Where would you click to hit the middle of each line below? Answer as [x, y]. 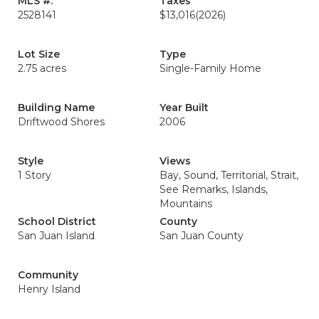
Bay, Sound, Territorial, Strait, [229, 175]
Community [48, 275]
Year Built [184, 108]
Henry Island [49, 289]
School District [57, 221]
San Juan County [202, 236]
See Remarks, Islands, [214, 189]
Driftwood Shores [61, 122]
